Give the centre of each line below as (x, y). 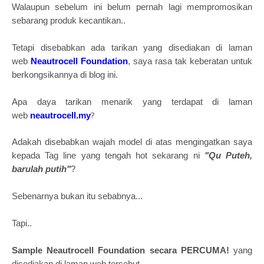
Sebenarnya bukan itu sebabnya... (77, 196)
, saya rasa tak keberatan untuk (190, 61)
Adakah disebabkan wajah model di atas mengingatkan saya (132, 142)
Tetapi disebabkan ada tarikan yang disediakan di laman (132, 47)
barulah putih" (41, 169)
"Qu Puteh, (228, 155)
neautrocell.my (60, 115)
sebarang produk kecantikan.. (70, 20)
